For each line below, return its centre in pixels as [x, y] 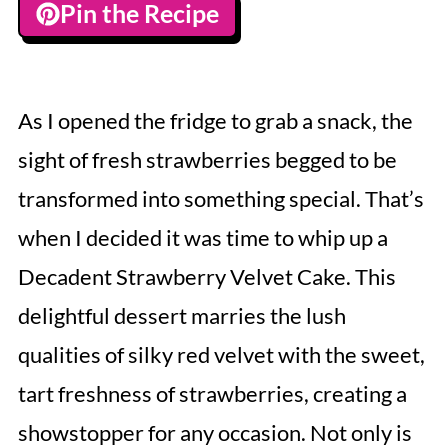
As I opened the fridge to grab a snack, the [215, 120]
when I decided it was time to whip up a [202, 237]
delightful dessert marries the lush [181, 315]
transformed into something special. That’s [220, 198]
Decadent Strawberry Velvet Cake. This [206, 276]
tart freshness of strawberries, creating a [212, 393]
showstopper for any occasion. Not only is [214, 432]
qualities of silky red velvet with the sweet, [221, 354]
